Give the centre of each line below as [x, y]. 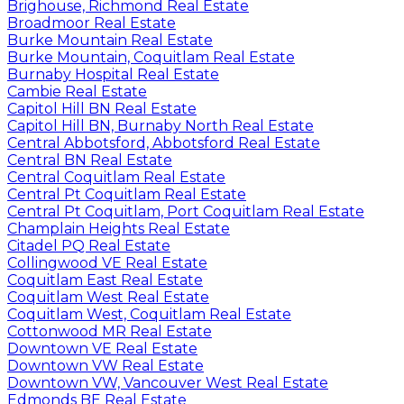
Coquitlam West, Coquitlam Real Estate [149, 314]
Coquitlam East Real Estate [105, 280]
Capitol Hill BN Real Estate [102, 108]
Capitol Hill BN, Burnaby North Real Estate [161, 125]
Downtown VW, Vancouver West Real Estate [168, 382]
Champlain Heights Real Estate [119, 228]
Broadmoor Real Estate [92, 23]
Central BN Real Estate [90, 160]
